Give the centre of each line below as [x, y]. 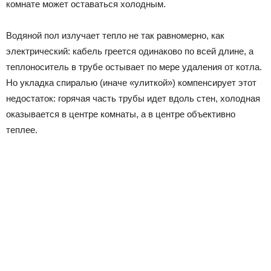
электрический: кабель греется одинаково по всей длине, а [130, 51]
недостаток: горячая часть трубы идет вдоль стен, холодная [133, 98]
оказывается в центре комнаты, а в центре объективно [121, 114]
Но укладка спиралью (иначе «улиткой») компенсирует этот [131, 82]
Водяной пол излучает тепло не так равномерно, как [115, 35]
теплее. [22, 129]
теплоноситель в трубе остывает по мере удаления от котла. [134, 67]
